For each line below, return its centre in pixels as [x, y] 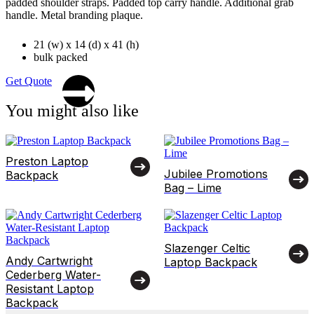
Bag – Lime [193, 187]
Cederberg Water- [53, 274]
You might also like [72, 110]
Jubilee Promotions [216, 173]
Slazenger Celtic [207, 248]
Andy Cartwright [49, 260]
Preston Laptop [47, 161]
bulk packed [61, 57]
